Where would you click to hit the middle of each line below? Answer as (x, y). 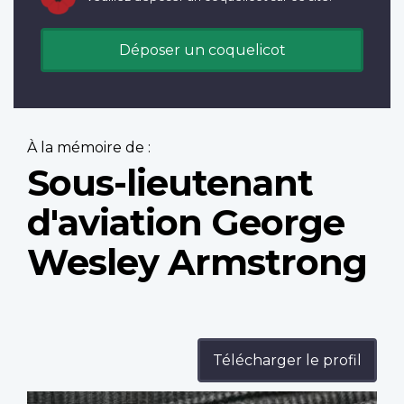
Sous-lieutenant (170, 183)
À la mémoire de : (89, 148)
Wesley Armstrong (197, 262)
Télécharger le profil (287, 361)
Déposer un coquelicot (202, 50)
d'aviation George (186, 223)
